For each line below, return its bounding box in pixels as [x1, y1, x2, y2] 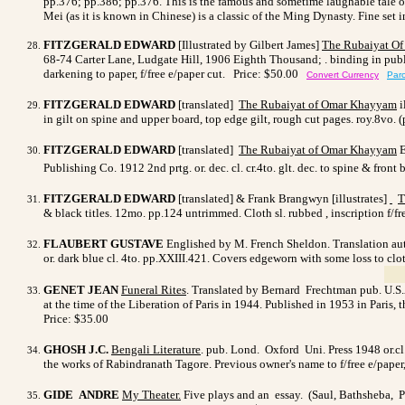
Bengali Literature [111, 342, 201, 356]
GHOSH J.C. [43, 342, 108, 356]
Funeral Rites [121, 282, 186, 297]
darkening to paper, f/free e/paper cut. [43, 66, 231, 80]
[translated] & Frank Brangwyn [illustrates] [178, 191, 390, 205]
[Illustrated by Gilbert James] [178, 37, 322, 52]
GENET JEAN [43, 282, 118, 297]
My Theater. [122, 387, 181, 401]
